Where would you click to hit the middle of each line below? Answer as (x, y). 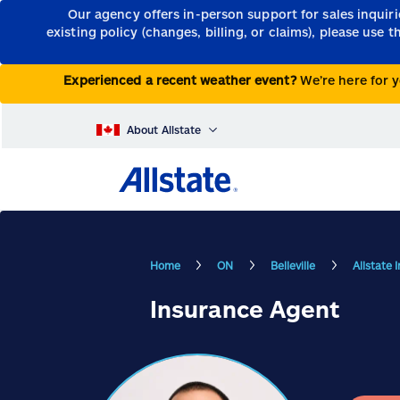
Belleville (293, 265)
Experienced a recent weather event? (182, 80)
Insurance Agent (245, 309)
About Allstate (164, 130)
